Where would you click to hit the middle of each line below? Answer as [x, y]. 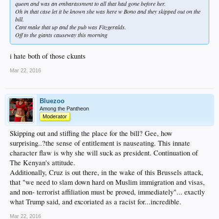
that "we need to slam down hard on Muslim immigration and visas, [107, 182]
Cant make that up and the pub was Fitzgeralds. [71, 27]
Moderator [55, 117]
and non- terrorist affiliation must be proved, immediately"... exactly [107, 192]
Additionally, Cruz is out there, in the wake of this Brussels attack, [107, 173]
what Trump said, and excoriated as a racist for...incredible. [96, 202]
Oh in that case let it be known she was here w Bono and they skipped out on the [108, 11]
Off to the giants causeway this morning [61, 34]
